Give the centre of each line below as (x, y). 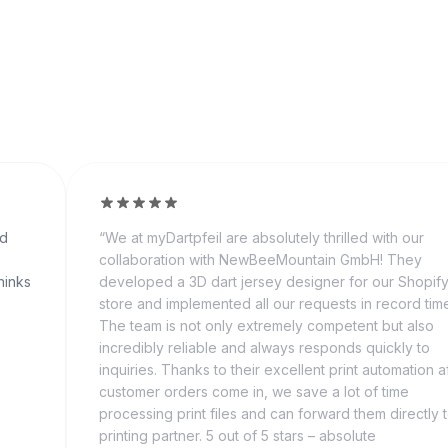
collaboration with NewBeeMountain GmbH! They (260, 259)
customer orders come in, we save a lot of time (254, 391)
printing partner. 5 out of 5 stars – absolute (237, 435)
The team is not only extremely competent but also (266, 325)
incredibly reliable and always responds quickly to (264, 347)
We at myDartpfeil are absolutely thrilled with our (264, 237)
